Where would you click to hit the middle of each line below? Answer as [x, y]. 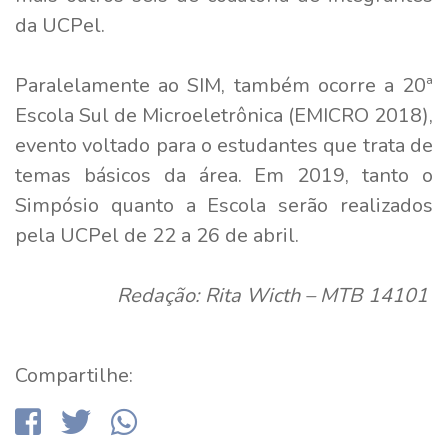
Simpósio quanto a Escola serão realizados [224, 205]
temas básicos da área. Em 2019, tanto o [224, 175]
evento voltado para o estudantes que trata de [224, 145]
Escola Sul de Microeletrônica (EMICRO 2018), [224, 115]
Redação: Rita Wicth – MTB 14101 [275, 295]
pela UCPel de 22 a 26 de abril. [159, 235]
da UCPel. [62, 25]
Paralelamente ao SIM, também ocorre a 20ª [224, 85]
